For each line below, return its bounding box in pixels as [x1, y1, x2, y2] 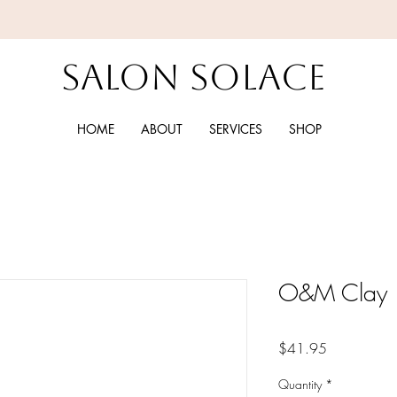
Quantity [278, 376, 322, 393]
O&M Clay [278, 277, 387, 309]
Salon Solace [61, 57, 326, 97]
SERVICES [208, 121, 262, 137]
